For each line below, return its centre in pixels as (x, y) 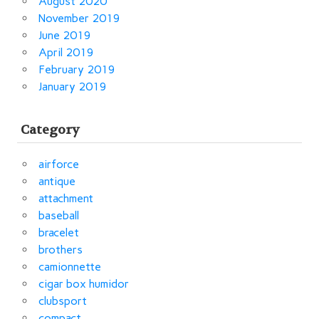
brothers (61, 249)
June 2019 (65, 35)
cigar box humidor (84, 283)
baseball (59, 215)
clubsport (63, 300)
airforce (59, 164)
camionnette (70, 266)
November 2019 (79, 18)
